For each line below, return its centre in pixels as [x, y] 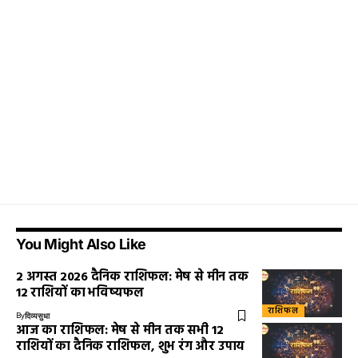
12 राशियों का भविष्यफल [80, 294]
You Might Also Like [81, 245]
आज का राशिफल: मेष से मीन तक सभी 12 [120, 331]
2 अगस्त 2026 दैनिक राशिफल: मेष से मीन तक [132, 278]
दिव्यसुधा [37, 316]
